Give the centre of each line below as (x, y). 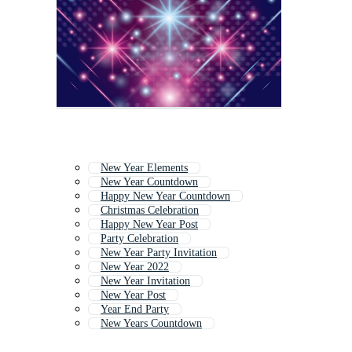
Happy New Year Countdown (165, 196)
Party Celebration (139, 239)
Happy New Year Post (149, 225)
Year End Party (135, 310)
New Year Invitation (145, 281)
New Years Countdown (151, 324)
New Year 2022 (135, 267)
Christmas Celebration (150, 211)
